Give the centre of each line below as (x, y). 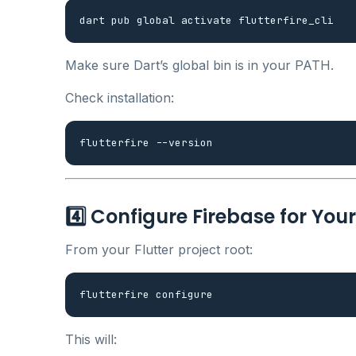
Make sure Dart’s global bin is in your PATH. (199, 65)
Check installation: (120, 97)
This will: (91, 339)
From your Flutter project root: (159, 249)
